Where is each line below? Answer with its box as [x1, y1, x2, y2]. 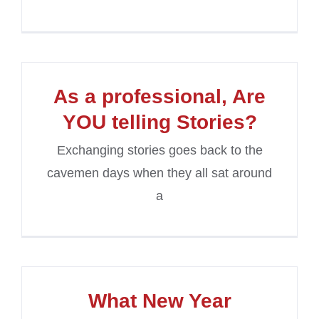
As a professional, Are [53, 85, 266, 108]
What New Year [88, 290, 231, 313]
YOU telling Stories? [62, 111, 257, 134]
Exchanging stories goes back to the [56, 143, 263, 158]
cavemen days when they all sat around [47, 166, 272, 181]
